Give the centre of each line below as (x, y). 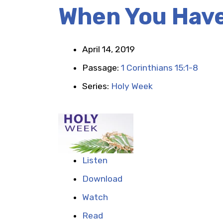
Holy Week (132, 86)
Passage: (102, 68)
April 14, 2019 (109, 49)
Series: (97, 86)
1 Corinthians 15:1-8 (160, 68)
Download (102, 179)
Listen (95, 160)
